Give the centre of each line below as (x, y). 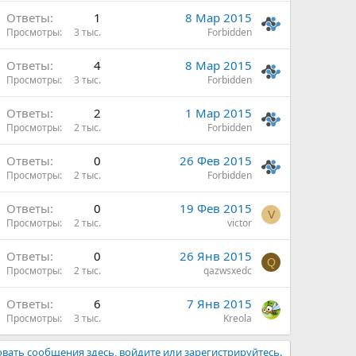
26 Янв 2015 (216, 256)
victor (240, 223)
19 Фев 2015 (216, 208)
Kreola (238, 318)
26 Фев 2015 (216, 161)
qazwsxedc (228, 271)
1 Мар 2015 (219, 113)
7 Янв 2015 (219, 304)
